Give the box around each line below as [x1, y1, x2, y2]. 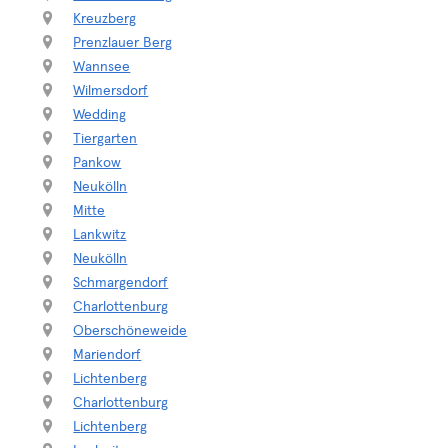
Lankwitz [73, 228, 127, 242]
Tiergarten [73, 132, 138, 146]
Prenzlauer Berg [73, 36, 173, 50]
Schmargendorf [73, 276, 169, 290]
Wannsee [73, 60, 131, 74]
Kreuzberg [73, 12, 137, 26]
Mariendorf [73, 348, 142, 362]
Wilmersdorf [73, 84, 149, 98]
